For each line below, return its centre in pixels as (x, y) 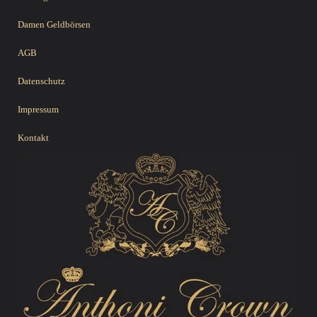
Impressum (38, 109)
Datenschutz (41, 81)
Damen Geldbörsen (54, 24)
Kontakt (33, 137)
